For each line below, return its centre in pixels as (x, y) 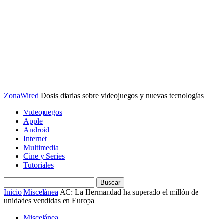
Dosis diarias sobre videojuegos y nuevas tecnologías (122, 96)
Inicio (13, 192)
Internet (35, 139)
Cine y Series (44, 156)
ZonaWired (21, 96)
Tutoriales (39, 165)
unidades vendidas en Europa (49, 201)
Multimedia (41, 147)
